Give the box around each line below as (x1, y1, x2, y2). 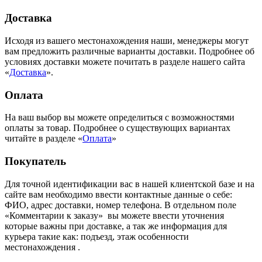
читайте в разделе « (5, 133, 82, 144)
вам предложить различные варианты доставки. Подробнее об (5, 46, 254, 56)
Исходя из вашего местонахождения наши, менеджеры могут (5, 35, 249, 46)
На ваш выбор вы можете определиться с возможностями (5, 112, 235, 123)
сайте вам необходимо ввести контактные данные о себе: (5, 189, 232, 199)
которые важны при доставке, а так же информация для (5, 220, 227, 231)
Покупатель (5, 154, 66, 167)
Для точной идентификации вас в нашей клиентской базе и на (5, 178, 254, 189)
